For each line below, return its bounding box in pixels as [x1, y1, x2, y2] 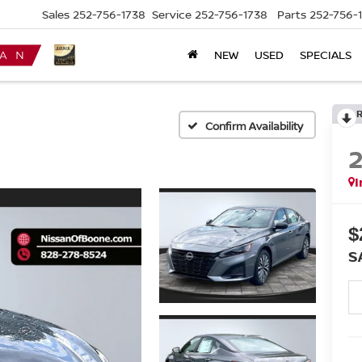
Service [152, 6, 192, 23]
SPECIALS [300, 47, 351, 63]
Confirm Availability [205, 118, 303, 133]
